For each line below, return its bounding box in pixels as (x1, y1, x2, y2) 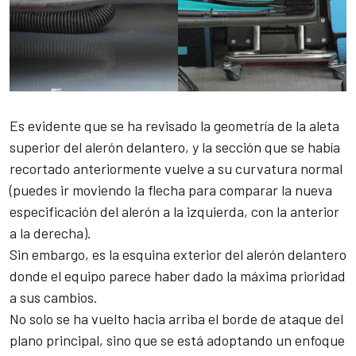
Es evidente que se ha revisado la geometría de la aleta (10, 116, 339, 134)
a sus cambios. (10, 288, 98, 306)
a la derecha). (10, 223, 91, 242)
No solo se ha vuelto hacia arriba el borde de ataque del (10, 309, 343, 327)
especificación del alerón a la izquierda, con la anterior (10, 202, 339, 220)
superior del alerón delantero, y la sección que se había (10, 137, 340, 156)
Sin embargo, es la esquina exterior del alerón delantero (10, 245, 346, 263)
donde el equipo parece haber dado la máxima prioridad (10, 266, 346, 284)
